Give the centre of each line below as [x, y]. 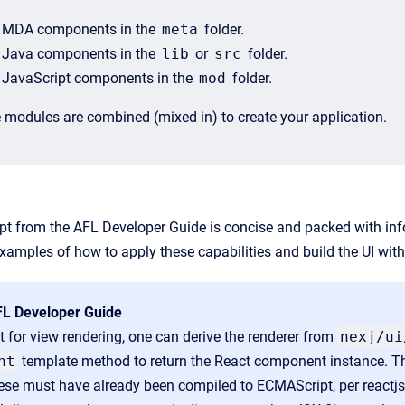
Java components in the [80, 54]
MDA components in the [80, 29]
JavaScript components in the [99, 78]
